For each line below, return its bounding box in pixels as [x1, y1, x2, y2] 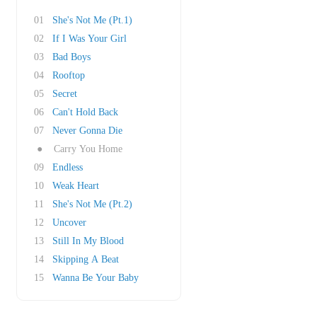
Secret [52, 88, 77, 99]
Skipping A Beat [52, 254, 119, 265]
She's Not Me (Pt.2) [52, 199, 132, 209]
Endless [52, 162, 83, 173]
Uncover [52, 217, 86, 228]
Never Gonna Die [52, 125, 122, 136]
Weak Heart [52, 180, 99, 191]
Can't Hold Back [52, 107, 118, 117]
